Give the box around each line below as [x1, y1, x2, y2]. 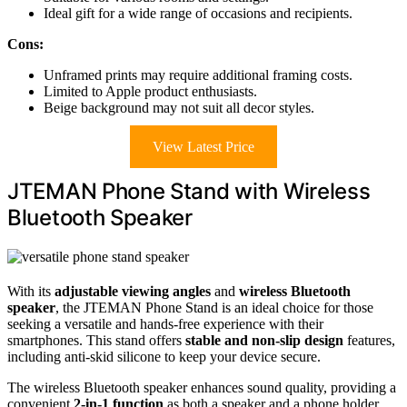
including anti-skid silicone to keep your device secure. [7, 349, 321, 365]
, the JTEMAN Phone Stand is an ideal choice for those [55, 300, 373, 316]
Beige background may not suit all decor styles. [44, 100, 314, 116]
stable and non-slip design [185, 333, 343, 349]
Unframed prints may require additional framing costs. [44, 67, 352, 84]
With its [7, 283, 55, 300]
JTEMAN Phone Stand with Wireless [7, 178, 371, 205]
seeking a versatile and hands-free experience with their [7, 316, 323, 333]
